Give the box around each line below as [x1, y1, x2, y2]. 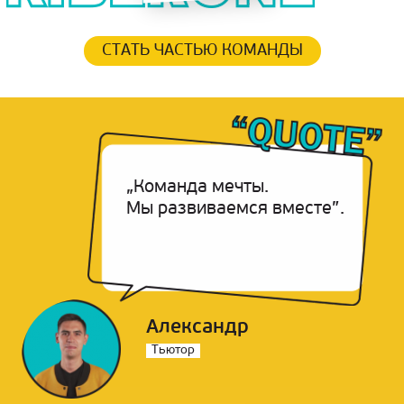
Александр [146, 317, 249, 338]
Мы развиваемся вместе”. [126, 200, 344, 218]
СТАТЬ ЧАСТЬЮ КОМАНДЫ [101, 42, 303, 60]
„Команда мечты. [126, 179, 269, 197]
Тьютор [151, 344, 195, 357]
